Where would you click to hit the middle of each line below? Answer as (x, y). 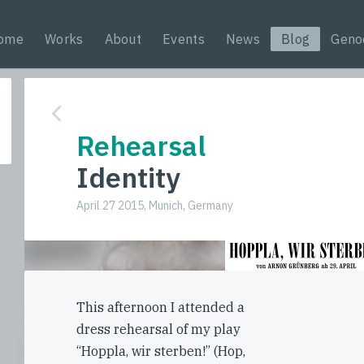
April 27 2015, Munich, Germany (155, 206)
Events (184, 39)
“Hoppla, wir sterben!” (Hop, (161, 351)
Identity (128, 177)
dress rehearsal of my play (158, 329)
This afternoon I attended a (160, 307)
